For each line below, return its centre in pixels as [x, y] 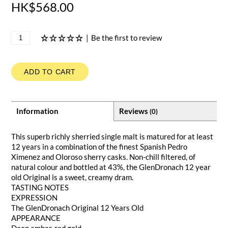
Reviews [134, 111]
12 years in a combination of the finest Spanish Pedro [99, 146]
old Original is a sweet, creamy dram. [73, 177]
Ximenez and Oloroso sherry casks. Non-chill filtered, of [104, 156]
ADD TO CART [50, 72]
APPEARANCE [36, 218]
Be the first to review [127, 38]
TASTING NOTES [40, 187]
